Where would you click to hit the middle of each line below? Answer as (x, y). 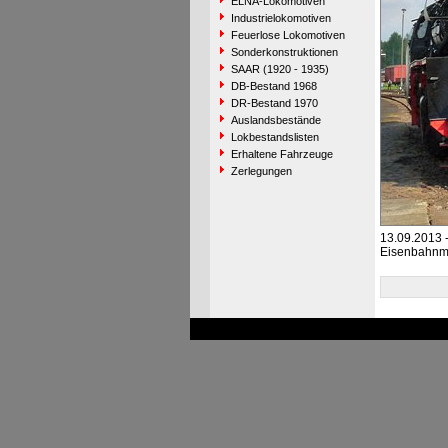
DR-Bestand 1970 (274, 103)
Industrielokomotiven (280, 18)
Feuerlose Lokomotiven (287, 35)
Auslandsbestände (275, 120)
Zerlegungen (261, 171)
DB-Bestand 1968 (273, 86)
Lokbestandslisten (274, 137)
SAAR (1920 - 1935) (279, 69)
